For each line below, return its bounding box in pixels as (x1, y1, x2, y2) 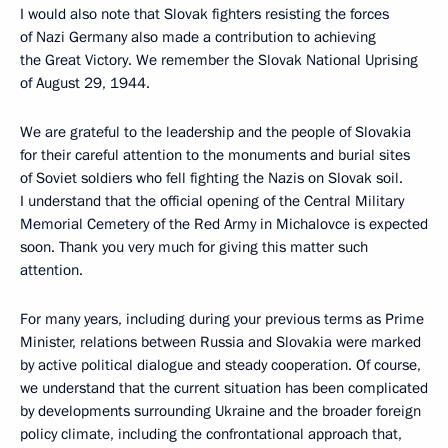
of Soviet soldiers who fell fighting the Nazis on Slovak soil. (20, 168, 403, 188)
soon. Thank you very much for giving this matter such (20, 237, 368, 257)
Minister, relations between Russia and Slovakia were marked (20, 332, 421, 352)
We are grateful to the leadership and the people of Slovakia (20, 122, 411, 142)
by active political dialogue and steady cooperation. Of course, (20, 355, 421, 375)
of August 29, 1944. (20, 73, 150, 93)
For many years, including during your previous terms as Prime (20, 309, 424, 329)
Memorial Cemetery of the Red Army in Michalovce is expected (20, 214, 428, 234)
